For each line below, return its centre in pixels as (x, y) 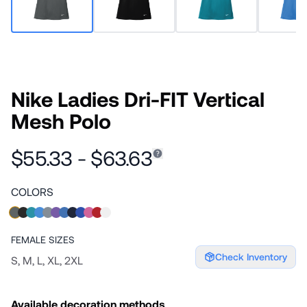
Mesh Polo (61, 121)
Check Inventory (251, 257)
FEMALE (28, 240)
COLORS (32, 192)
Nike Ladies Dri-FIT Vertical (138, 99)
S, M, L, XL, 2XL (47, 260)
